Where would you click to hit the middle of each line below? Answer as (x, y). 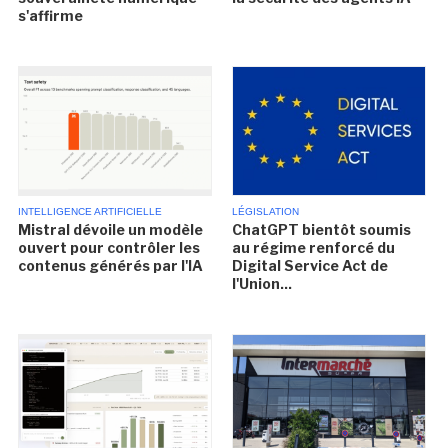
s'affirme (51, 16)
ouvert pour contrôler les (109, 248)
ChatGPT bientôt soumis (321, 230)
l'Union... (261, 284)
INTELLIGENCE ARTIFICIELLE (90, 212)
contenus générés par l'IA (111, 266)
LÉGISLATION (265, 212)
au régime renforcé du (313, 248)
